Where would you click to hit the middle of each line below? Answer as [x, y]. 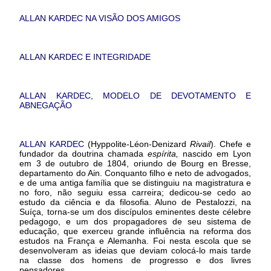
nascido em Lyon [215, 153]
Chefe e [236, 144]
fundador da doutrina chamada [84, 153]
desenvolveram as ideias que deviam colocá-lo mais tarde [135, 250]
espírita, [163, 153]
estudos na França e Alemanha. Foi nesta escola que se [135, 240]
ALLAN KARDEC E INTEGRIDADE [85, 57]
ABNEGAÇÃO [46, 105]
